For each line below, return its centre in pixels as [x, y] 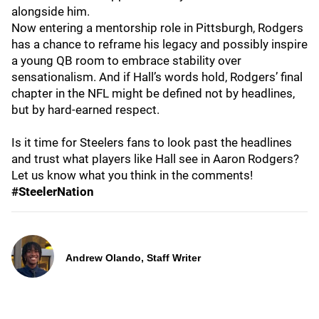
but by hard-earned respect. [85, 110]
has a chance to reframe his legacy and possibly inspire [159, 44]
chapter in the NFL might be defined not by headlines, [153, 93]
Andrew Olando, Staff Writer [133, 258]
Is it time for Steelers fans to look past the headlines [152, 142]
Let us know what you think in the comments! [132, 175]
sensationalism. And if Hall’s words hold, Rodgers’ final [157, 77]
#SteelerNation [53, 192]
